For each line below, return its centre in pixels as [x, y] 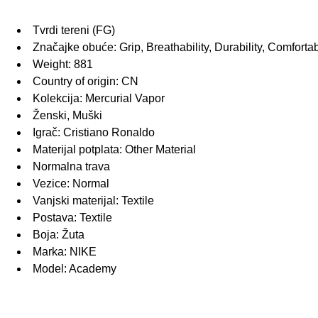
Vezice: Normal [71, 184]
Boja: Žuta [59, 235]
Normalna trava [71, 167]
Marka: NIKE [65, 252]
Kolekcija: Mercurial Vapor [99, 99]
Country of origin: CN [86, 82]
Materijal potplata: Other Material [114, 150]
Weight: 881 [63, 65]
